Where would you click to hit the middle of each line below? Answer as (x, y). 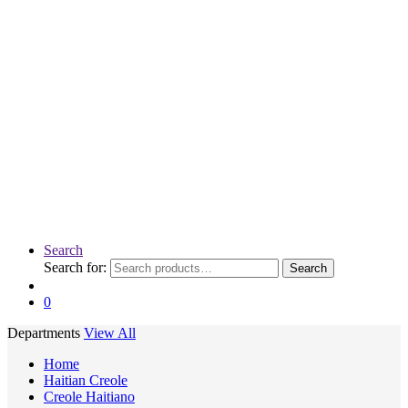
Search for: (75, 267)
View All (110, 333)
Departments (44, 333)
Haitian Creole (86, 380)
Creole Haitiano (89, 397)
